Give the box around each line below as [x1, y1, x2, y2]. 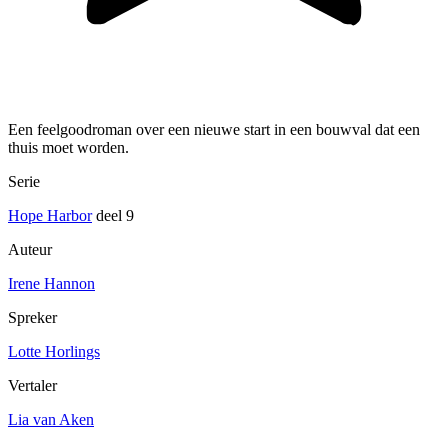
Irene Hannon [8, 275, 95, 293]
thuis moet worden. [8, 139, 129, 157]
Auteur [8, 241, 52, 259]
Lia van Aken [8, 411, 94, 429]
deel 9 [92, 207, 134, 225]
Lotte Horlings [8, 343, 100, 361]
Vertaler [8, 377, 57, 395]
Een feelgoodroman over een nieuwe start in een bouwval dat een [8, 121, 420, 139]
